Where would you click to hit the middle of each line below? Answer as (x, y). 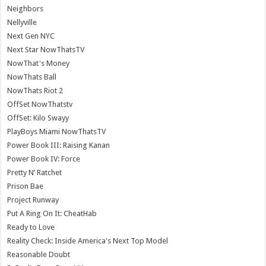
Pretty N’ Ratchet (35, 172)
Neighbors (26, 8)
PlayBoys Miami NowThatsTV (57, 131)
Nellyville (22, 22)
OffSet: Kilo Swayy (38, 118)
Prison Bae (26, 186)
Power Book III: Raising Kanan (59, 145)
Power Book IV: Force (44, 159)
